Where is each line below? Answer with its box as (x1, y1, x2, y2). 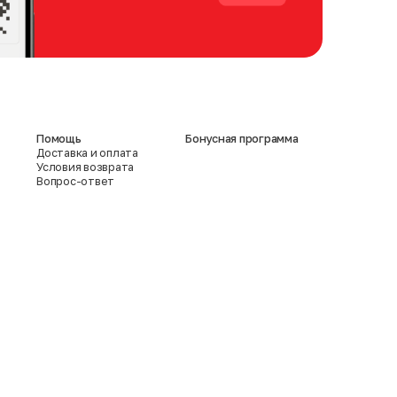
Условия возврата (36, 160, 135, 174)
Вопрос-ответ (36, 174, 115, 188)
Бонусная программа (185, 131, 299, 145)
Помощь (36, 131, 82, 145)
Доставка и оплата (36, 145, 138, 160)
